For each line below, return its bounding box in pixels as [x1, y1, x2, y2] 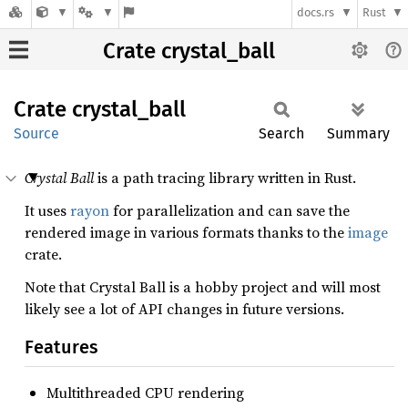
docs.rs [297, 5, 335, 20]
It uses [25, 200, 70, 220]
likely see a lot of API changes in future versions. [25, 299, 344, 319]
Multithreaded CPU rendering [46, 382, 244, 403]
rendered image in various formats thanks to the [25, 222, 348, 242]
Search [259, 125, 304, 142]
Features [25, 336, 98, 358]
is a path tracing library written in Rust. [94, 168, 356, 188]
